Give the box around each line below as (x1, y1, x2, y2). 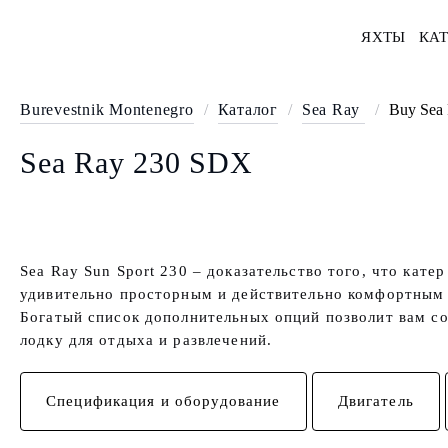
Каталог (217, 101, 278, 118)
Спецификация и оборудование (46, 393, 281, 409)
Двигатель (337, 393, 414, 409)
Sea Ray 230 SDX (20, 146, 253, 179)
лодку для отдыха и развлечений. (20, 332, 273, 348)
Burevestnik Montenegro (20, 101, 194, 118)
